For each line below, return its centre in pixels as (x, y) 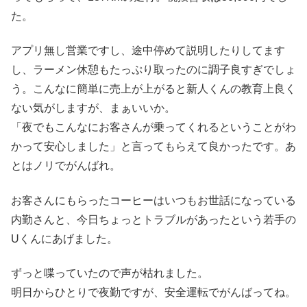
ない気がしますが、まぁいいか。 (93, 108)
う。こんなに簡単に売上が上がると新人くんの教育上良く (153, 89)
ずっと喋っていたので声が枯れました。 (110, 273)
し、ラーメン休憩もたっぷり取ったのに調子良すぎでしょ (153, 70)
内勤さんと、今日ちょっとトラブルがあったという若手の (153, 219)
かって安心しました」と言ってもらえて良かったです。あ (153, 147)
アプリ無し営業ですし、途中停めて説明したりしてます (148, 51)
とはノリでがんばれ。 (66, 166)
